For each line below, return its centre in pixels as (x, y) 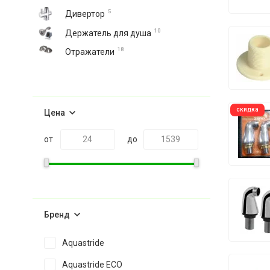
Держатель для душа (108, 33)
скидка (247, 109)
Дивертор (85, 14)
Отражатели (89, 52)
